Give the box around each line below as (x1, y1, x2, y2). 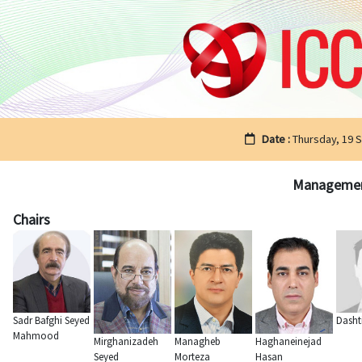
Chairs (13, 209, 50, 229)
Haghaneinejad (255, 334, 322, 348)
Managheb (175, 334, 221, 348)
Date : (261, 131, 293, 146)
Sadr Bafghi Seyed (13, 314, 90, 328)
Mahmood (13, 329, 59, 343)
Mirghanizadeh (94, 334, 158, 348)
